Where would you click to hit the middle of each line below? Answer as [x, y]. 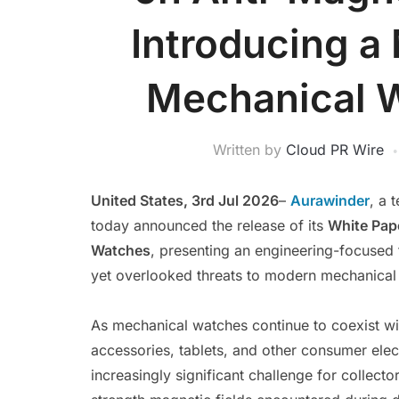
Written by [249, 150]
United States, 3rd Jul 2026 [185, 200]
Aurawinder [330, 200]
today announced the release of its [209, 225]
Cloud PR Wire [334, 150]
